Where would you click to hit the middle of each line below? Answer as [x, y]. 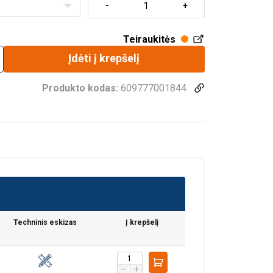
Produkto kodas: [81, 88]
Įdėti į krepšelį [104, 58]
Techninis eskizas [45, 223]
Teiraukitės [149, 40]
